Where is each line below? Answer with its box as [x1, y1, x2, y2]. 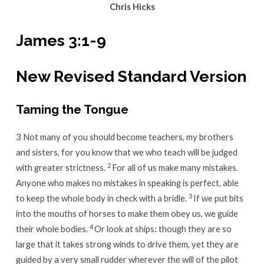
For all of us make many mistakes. [111, 162, 238, 173]
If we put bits [193, 193, 243, 204]
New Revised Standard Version [15, 67, 246, 85]
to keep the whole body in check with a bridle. [15, 193, 189, 204]
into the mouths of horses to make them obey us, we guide [15, 208, 238, 219]
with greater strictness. [15, 162, 107, 173]
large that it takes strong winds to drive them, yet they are [15, 239, 239, 250]
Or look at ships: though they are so [94, 223, 232, 235]
